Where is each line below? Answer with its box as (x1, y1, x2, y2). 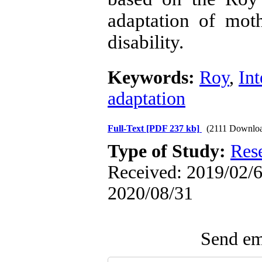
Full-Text (108, 123, 146, 133)
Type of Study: (108, 141, 230, 161)
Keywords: (108, 67, 199, 88)
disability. (108, 32, 184, 53)
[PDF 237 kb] (146, 123, 199, 133)
